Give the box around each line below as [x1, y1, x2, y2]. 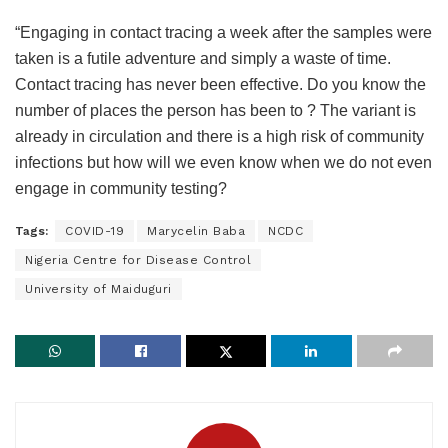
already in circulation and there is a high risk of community [15, 127, 424, 145]
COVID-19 [65, 223, 124, 238]
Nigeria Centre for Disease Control [25, 252, 251, 267]
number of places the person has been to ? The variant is [15, 101, 416, 119]
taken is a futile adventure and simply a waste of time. [15, 49, 391, 67]
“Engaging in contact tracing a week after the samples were [15, 23, 432, 41]
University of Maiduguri [25, 281, 172, 296]
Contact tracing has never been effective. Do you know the [15, 75, 426, 93]
